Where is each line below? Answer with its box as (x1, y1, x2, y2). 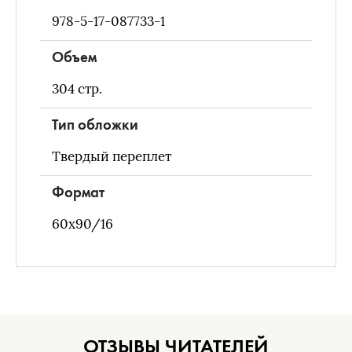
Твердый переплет (52, 148, 171, 166)
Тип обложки (52, 115, 138, 135)
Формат (52, 182, 104, 203)
